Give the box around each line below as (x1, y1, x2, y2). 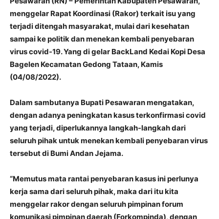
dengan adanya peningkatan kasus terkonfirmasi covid (10, 110, 206, 120)
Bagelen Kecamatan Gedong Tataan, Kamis (10, 60, 163, 69)
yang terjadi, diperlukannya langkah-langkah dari (10, 123, 186, 133)
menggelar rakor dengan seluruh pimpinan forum (10, 199, 183, 209)
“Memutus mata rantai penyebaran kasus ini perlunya (10, 174, 198, 184)
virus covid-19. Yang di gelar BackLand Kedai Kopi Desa (10, 47, 205, 57)
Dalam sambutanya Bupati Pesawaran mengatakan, (10, 98, 194, 108)
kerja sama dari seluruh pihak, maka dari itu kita (10, 187, 178, 197)
